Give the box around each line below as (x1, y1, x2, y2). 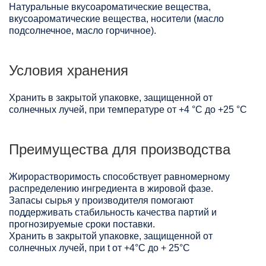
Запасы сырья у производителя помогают (9, 195, 194, 206)
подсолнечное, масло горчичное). (9, 26, 156, 36)
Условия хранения (9, 62, 128, 79)
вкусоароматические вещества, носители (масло (9, 14, 224, 24)
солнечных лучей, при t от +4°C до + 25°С (9, 243, 190, 254)
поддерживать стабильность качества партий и (9, 207, 217, 218)
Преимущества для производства (9, 141, 230, 158)
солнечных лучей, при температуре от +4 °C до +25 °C (9, 104, 247, 115)
